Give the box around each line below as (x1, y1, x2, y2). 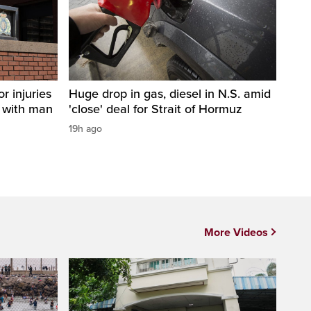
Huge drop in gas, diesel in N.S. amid (69, 85, 271, 101)
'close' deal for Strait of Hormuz (69, 101, 242, 117)
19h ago (69, 122, 102, 135)
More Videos (204, 225, 268, 239)
